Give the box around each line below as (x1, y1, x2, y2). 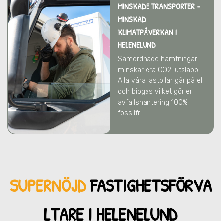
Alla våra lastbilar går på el (118, 76, 202, 85)
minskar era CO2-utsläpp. (118, 66, 200, 74)
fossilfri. (118, 109, 145, 117)
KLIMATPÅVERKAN (118, 27, 175, 37)
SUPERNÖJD (9, 173, 90, 197)
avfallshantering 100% (118, 98, 188, 107)
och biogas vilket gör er (118, 87, 192, 96)
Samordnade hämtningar (118, 55, 197, 63)
